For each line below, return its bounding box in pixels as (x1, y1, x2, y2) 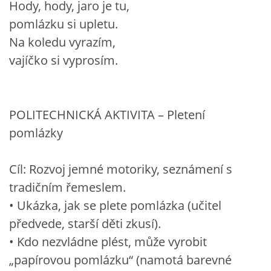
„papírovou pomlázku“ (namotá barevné (9, 251, 232, 268)
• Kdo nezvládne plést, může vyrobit (9, 233, 207, 250)
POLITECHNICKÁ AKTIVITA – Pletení (9, 106, 205, 123)
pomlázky (9, 124, 63, 141)
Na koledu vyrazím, (9, 33, 116, 50)
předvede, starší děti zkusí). (9, 215, 161, 232)
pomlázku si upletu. (9, 15, 118, 32)
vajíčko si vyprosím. (9, 51, 118, 68)
